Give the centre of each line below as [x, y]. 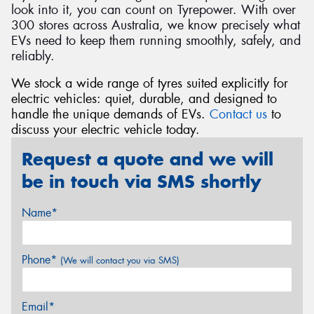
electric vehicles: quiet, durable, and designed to [144, 99]
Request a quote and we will [148, 159]
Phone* [41, 259]
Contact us [238, 115]
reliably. [33, 56]
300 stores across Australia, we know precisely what [156, 25]
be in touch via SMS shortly [142, 182]
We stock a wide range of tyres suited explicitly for [150, 84]
